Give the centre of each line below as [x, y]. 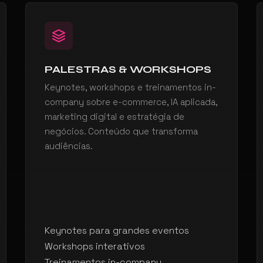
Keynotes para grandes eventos [117, 230]
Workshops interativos [95, 246]
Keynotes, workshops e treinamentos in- [130, 87]
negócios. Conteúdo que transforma [121, 131]
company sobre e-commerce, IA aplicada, [131, 102]
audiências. [68, 146]
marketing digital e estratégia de [114, 117]
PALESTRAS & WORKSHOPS [128, 69]
